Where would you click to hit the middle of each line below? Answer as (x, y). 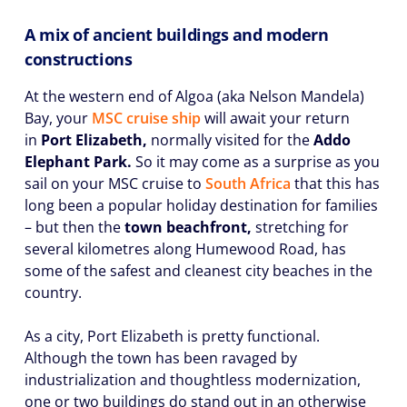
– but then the (74, 227)
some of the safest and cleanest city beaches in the (199, 271)
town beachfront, (188, 227)
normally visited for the (230, 140)
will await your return (275, 118)
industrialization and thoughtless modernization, (193, 380)
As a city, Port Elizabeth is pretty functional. (172, 336)
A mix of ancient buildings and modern (177, 35)
